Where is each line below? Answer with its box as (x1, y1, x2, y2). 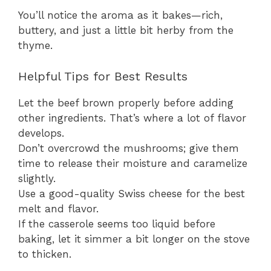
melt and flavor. (18, 202, 99, 215)
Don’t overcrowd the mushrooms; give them (18, 142, 239, 154)
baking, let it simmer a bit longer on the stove (18, 232, 250, 245)
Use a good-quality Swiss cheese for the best (18, 187, 245, 200)
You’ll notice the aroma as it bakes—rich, (18, 9, 223, 22)
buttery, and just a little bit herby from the (18, 24, 233, 37)
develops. (18, 126, 64, 139)
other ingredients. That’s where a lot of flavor (18, 111, 246, 124)
